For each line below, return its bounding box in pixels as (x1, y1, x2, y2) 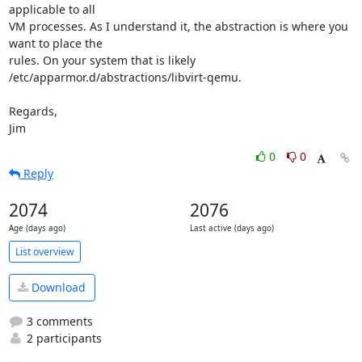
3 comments (23, 313, 93, 329)
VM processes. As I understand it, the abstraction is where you (8, 19, 348, 34)
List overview (15, 244, 74, 259)
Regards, (8, 103, 57, 119)
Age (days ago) (8, 223, 65, 234)
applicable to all (8, 2, 99, 17)
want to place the (8, 36, 106, 51)
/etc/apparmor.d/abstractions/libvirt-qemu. (8, 69, 242, 85)
